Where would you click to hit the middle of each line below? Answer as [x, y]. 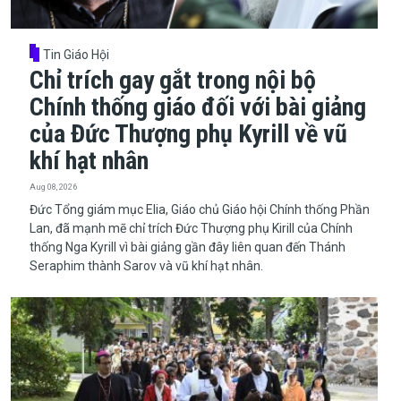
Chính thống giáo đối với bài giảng [197, 107]
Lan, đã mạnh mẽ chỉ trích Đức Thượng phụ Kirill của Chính [191, 228]
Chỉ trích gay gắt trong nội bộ [172, 80]
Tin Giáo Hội [77, 54]
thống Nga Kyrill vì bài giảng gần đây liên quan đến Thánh [187, 247]
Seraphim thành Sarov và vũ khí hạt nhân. [146, 265]
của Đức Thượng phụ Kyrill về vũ [188, 133]
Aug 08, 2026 [53, 186]
